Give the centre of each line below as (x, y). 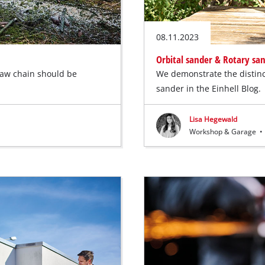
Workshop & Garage (224, 131)
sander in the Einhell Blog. (209, 88)
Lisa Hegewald (214, 119)
